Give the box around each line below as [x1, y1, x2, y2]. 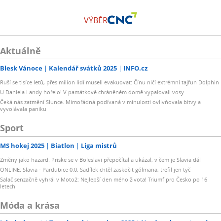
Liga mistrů [81, 141, 117, 150]
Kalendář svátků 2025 [49, 64, 117, 73]
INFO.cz [123, 64, 147, 73]
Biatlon [51, 141, 74, 150]
